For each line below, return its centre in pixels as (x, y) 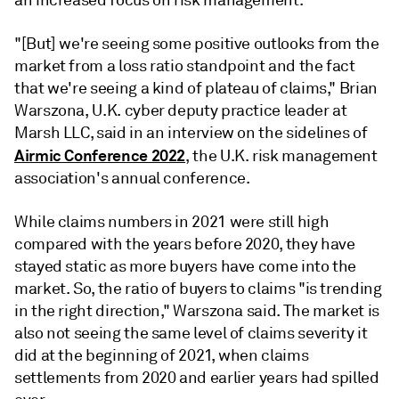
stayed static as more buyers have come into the (186, 266)
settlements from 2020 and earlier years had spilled (197, 377)
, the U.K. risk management (281, 155)
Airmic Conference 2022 (100, 155)
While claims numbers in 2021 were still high (172, 221)
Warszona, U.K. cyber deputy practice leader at (181, 110)
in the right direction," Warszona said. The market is (197, 310)
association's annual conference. (132, 178)
